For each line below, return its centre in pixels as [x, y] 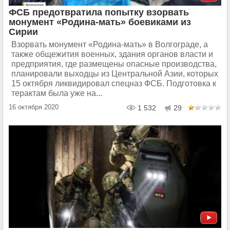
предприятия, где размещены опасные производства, [114, 64]
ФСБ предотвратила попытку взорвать [99, 12]
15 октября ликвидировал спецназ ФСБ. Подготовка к [114, 83]
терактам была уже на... [57, 93]
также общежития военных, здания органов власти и [112, 54]
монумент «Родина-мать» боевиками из [100, 22]
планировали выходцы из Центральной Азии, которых [115, 74]
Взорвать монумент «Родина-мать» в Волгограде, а [110, 44]
